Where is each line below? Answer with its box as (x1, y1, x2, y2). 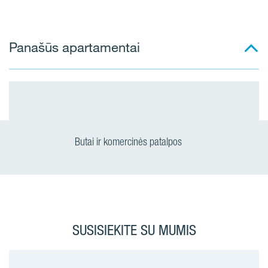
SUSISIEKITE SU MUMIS (72, 221, 196, 239)
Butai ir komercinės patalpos (74, 135, 184, 148)
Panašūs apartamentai (9, 39, 140, 55)
